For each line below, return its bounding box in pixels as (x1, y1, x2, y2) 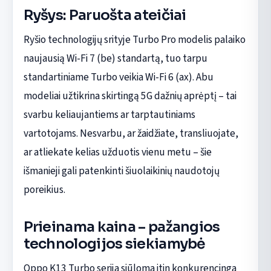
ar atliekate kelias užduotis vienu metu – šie (23, 144, 212, 160)
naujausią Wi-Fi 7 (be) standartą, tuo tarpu (23, 50, 207, 66)
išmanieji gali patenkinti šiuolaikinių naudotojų (23, 163, 220, 178)
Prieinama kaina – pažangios (23, 217, 220, 236)
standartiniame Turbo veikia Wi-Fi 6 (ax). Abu (23, 69, 214, 85)
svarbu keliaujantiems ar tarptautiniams (23, 106, 195, 122)
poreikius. (23, 181, 65, 197)
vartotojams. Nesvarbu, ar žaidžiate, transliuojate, (23, 125, 238, 141)
